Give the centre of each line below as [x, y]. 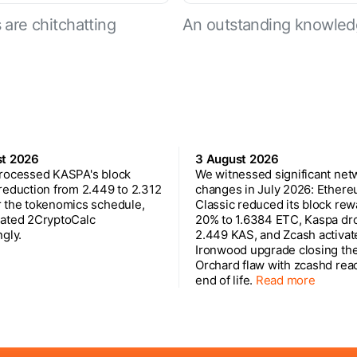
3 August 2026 [237, 159]
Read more [285, 280]
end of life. [226, 280]
